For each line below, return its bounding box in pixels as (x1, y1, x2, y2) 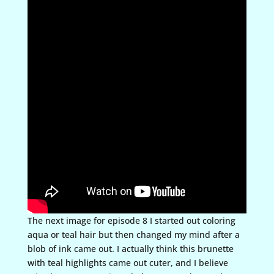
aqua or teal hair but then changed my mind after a (27, 228, 240, 240)
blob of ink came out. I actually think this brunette (27, 242, 234, 254)
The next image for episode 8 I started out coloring (27, 214, 235, 226)
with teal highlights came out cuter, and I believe (27, 256, 228, 268)
